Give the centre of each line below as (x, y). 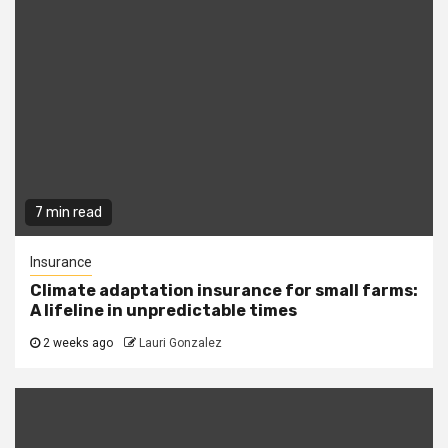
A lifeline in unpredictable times (163, 311)
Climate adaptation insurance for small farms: (224, 291)
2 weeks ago (78, 343)
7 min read (68, 213)
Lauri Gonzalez (180, 343)
